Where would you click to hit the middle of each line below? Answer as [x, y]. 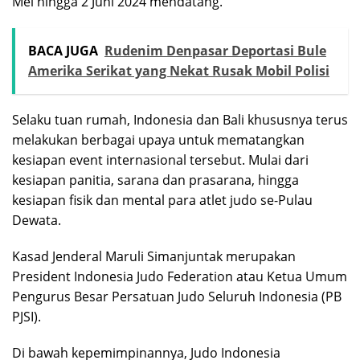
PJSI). [27, 316]
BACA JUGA [63, 50]
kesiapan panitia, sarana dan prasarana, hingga [155, 180]
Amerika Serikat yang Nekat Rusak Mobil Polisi [179, 70]
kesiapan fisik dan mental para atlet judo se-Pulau [162, 200]
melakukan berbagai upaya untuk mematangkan [158, 139]
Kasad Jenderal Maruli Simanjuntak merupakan [154, 256]
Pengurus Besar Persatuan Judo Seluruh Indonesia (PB [177, 296]
